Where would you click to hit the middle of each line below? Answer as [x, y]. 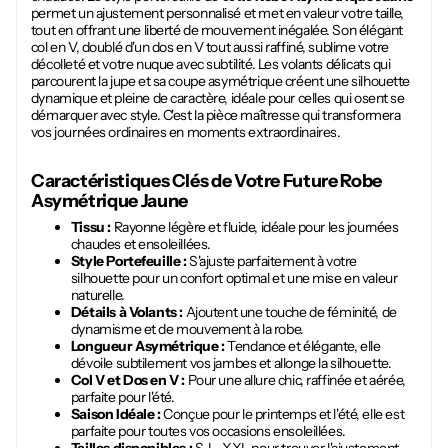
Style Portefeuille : [128, 261]
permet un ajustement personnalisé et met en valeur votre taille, [217, 13]
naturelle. [97, 295]
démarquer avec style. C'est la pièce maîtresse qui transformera [215, 115]
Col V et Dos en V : [127, 380]
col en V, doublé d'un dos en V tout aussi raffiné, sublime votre [210, 47]
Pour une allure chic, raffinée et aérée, [295, 380]
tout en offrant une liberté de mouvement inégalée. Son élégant [216, 30]
